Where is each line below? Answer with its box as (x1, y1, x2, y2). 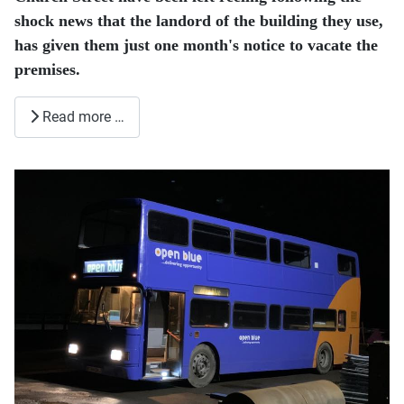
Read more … (39, 108, 124, 125)
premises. (14, 60, 80, 79)
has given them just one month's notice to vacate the (14, 36, 378, 55)
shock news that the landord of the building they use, (14, 12, 383, 31)
